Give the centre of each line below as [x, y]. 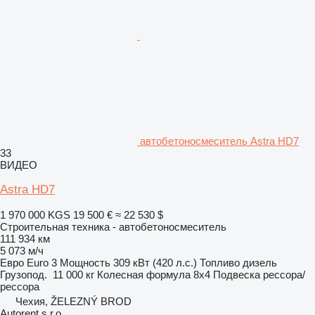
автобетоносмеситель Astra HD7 [219, 141]
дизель [260, 262]
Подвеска [237, 274]
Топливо [220, 262]
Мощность [85, 262]
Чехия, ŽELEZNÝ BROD [73, 301]
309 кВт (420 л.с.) [155, 262]
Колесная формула [144, 274]
